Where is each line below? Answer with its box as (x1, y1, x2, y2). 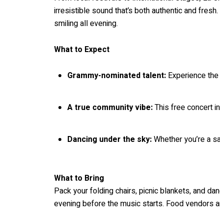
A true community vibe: (67, 101, 153, 113)
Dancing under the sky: (67, 134, 152, 146)
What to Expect (54, 43, 110, 55)
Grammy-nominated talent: (67, 69, 168, 82)
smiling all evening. (54, 18, 118, 30)
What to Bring (54, 172, 104, 184)
